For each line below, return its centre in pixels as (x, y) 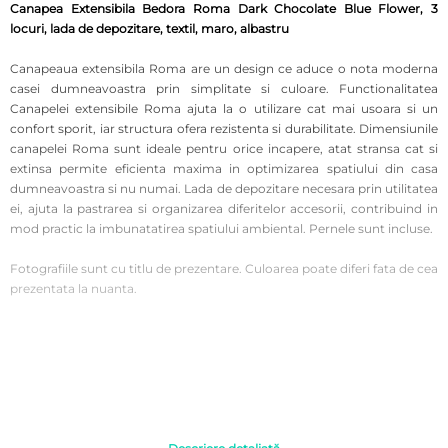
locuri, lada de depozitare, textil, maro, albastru (149, 29)
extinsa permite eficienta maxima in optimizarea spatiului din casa (224, 169)
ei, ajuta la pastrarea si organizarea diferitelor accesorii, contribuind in (224, 209)
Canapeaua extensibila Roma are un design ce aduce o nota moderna (224, 69)
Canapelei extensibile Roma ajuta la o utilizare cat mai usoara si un (224, 109)
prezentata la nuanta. (73, 289)
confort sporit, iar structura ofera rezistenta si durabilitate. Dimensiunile (224, 129)
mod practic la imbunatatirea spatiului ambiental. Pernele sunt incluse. (221, 229)
